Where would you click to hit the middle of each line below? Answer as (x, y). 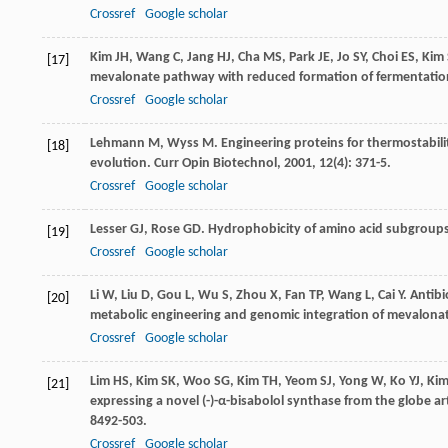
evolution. (122, 164)
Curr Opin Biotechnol (215, 164)
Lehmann (117, 144)
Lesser (108, 230)
